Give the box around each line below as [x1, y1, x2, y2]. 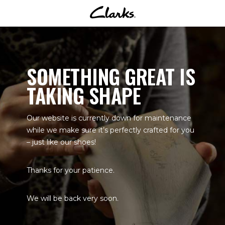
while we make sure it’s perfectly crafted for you [27, 126, 194, 135]
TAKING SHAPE [27, 80, 141, 110]
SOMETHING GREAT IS [27, 61, 195, 91]
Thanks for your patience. [27, 166, 115, 175]
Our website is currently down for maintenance [27, 114, 191, 123]
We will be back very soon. [27, 194, 119, 203]
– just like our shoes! [27, 138, 96, 147]
